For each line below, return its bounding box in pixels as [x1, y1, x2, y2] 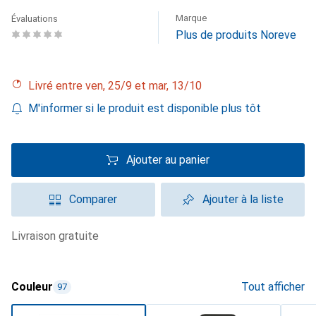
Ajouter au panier [126, 153, 209, 166]
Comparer [69, 193, 117, 206]
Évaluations [11, 13, 58, 24]
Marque [176, 13, 207, 23]
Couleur [11, 280, 53, 293]
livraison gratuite [18, 229, 99, 243]
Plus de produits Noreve [176, 28, 296, 42]
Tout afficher [241, 280, 305, 293]
